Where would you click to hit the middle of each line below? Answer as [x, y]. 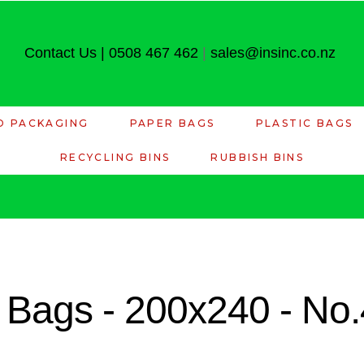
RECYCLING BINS [115, 157]
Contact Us [60, 53]
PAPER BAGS [172, 123]
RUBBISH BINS [258, 157]
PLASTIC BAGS [304, 123]
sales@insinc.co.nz [273, 53]
